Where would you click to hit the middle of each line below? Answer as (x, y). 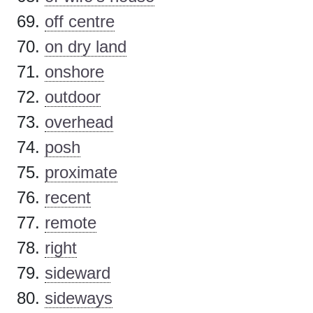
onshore (74, 72)
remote (71, 223)
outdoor (73, 97)
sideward (78, 273)
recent (68, 198)
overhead (79, 122)
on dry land (86, 47)
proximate (81, 173)
